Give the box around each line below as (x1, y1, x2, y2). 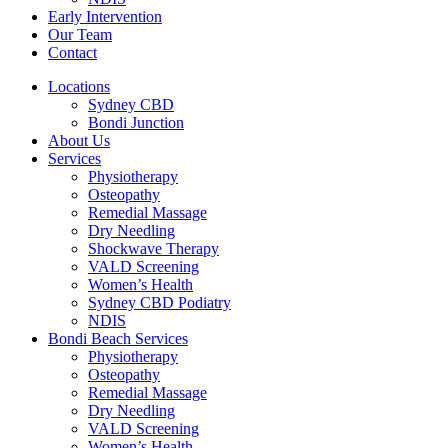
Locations (48, 78, 110, 95)
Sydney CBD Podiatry (88, 294, 231, 311)
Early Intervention (48, 8, 162, 25)
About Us (48, 132, 110, 149)
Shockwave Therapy (88, 240, 219, 257)
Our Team (48, 26, 112, 43)
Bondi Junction (88, 114, 184, 131)
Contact (48, 44, 97, 61)
